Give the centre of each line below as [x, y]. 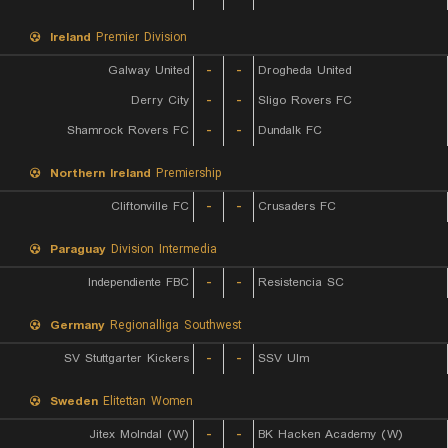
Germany [77, 325]
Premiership [186, 173]
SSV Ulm [283, 358]
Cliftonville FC [150, 206]
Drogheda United [304, 70]
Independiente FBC [138, 282]
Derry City [160, 100]
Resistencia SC [301, 282]
